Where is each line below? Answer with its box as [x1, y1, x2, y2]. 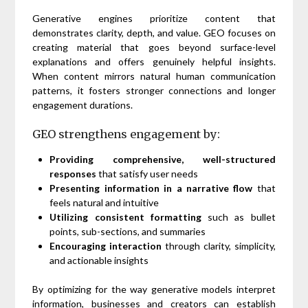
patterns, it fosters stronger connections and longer [32, 84, 276, 96]
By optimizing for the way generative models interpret [32, 283, 276, 295]
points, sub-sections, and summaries [49, 225, 206, 237]
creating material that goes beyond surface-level [32, 41, 276, 53]
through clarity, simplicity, [162, 239, 276, 252]
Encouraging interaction [49, 239, 162, 252]
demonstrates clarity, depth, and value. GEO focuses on [32, 26, 276, 38]
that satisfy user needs [96, 167, 199, 179]
